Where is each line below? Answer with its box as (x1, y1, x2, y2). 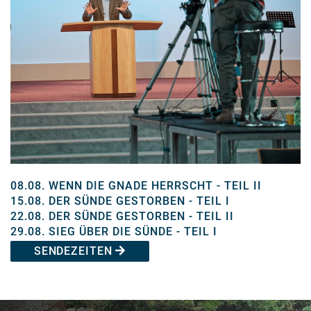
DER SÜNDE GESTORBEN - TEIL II (49, 209, 234, 223)
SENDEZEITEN (33, 244, 116, 258)
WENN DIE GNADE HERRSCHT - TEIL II (49, 178, 262, 192)
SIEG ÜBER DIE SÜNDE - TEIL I (49, 224, 217, 238)
